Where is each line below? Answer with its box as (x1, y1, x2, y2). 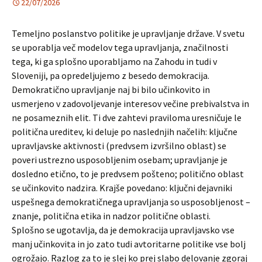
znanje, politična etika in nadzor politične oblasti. (12, 210, 211, 222)
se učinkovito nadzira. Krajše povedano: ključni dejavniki (12, 182, 232, 194)
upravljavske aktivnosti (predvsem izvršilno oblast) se (12, 140, 226, 151)
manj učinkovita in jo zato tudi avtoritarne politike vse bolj (12, 238, 246, 250)
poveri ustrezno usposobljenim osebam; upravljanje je (12, 154, 227, 166)
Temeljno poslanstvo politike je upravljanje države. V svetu (12, 27, 244, 39)
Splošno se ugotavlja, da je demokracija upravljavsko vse (12, 224, 235, 236)
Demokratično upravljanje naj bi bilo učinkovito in (12, 84, 210, 95)
